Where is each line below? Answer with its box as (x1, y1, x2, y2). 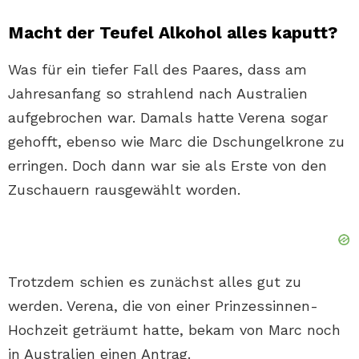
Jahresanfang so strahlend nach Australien (8, 85, 308, 103)
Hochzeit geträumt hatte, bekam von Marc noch (8, 321, 341, 339)
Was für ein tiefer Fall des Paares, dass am (8, 61, 307, 79)
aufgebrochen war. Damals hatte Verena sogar (8, 109, 328, 127)
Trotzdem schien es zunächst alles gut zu (8, 273, 301, 291)
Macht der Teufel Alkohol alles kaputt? (8, 22, 337, 43)
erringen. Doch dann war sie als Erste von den (8, 157, 327, 175)
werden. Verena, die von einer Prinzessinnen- (8, 297, 318, 315)
